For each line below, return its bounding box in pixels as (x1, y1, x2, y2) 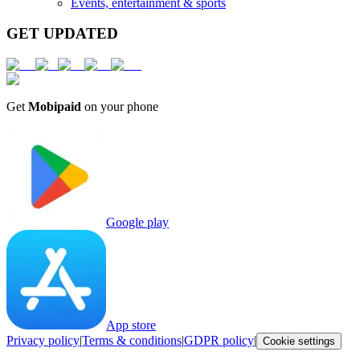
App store (106, 318, 156, 333)
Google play (106, 215, 169, 230)
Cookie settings (263, 335, 335, 348)
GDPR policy (184, 333, 254, 348)
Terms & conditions (82, 333, 182, 348)
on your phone (81, 100, 158, 114)
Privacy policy (6, 333, 80, 348)
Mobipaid (28, 100, 81, 114)
